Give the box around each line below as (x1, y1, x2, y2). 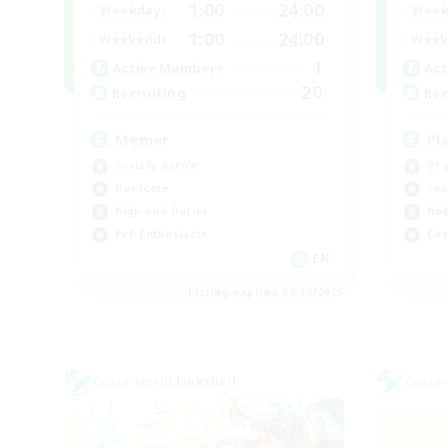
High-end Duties (115, 204, 209, 218)
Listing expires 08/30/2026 (188, 285, 344, 299)
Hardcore (115, 181, 170, 195)
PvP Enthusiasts (115, 227, 208, 241)
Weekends (99, 30, 169, 48)
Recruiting (112, 83, 186, 102)
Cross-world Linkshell (92, 373, 237, 390)
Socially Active (115, 158, 198, 172)
